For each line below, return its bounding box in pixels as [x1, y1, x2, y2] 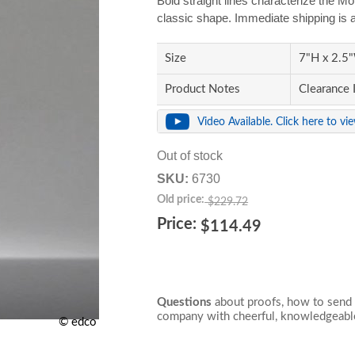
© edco [58, 316, 97, 328]
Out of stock [157, 149, 223, 162]
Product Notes [165, 83, 241, 95]
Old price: [157, 194, 205, 205]
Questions [157, 296, 212, 308]
